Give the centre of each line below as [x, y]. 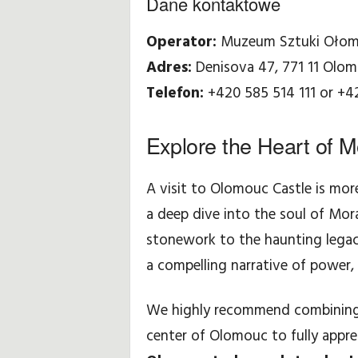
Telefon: [175, 93]
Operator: [181, 42]
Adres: [169, 68]
